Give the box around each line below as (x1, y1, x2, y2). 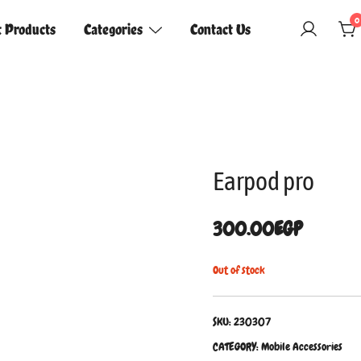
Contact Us (189, 20, 251, 39)
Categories (84, 20, 143, 39)
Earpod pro (213, 166, 314, 197)
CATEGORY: (213, 339, 261, 355)
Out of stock (213, 263, 265, 278)
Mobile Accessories (261, 339, 342, 355)
